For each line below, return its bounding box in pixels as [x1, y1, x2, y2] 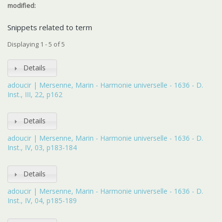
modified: [7, 1, 37, 10]
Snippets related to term [7, 22, 92, 32]
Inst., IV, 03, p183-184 [7, 143, 77, 152]
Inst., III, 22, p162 [7, 90, 62, 99]
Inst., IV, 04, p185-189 [7, 196, 77, 205]
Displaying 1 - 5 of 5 [7, 40, 65, 49]
